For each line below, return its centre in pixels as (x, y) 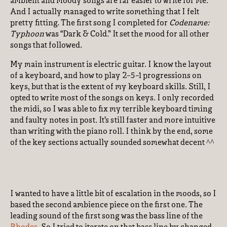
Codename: (189, 23)
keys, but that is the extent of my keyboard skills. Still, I (110, 87)
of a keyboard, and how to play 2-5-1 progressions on (106, 76)
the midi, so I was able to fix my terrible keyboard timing (111, 109)
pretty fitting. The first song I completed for (90, 23)
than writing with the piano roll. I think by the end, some (111, 132)
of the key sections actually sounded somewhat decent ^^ (112, 143)
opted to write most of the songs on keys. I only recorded (112, 98)
